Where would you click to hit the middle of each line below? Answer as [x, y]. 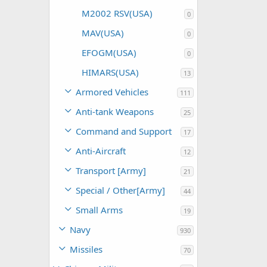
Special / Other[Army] [120, 190]
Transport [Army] [111, 170]
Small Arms [99, 210]
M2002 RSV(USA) [117, 13]
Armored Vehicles [112, 92]
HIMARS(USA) [110, 72]
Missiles [86, 249]
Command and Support [124, 131]
